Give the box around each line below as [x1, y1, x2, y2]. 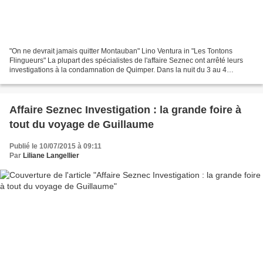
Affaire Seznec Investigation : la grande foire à [9, 104, 241, 116]
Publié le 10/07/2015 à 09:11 [9, 142, 102, 151]
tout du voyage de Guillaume [9, 119, 154, 131]
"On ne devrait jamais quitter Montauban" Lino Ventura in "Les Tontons [9, 47, 232, 56]
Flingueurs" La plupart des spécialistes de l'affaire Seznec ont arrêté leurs [9, 56, 243, 65]
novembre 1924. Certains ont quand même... [9, 75, 151, 84]
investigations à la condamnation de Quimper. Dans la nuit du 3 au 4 [9, 66, 227, 75]
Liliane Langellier [23, 151, 79, 160]
